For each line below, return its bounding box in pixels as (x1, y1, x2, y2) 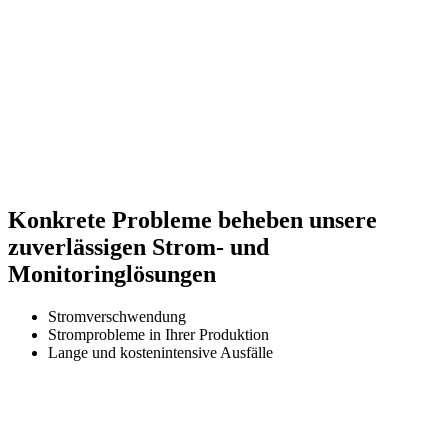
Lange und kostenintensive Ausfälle (48, 343, 273, 361)
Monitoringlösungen (8, 260, 216, 287)
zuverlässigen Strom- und (8, 233, 269, 260)
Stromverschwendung (48, 307, 186, 325)
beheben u (212, 206, 322, 233)
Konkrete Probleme (8, 206, 212, 233)
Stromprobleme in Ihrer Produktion (48, 325, 269, 343)
